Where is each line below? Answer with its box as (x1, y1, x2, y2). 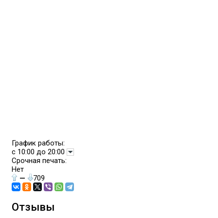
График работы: (12, 139, 65, 147)
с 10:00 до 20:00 (12, 147, 67, 156)
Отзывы (12, 200, 55, 213)
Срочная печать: (12, 156, 67, 165)
